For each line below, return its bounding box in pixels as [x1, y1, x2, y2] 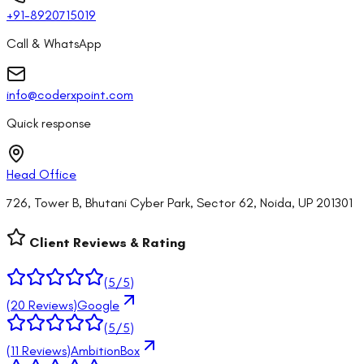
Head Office [6, 166, 76, 182]
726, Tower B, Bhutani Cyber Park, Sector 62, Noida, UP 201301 [6, 194, 353, 210]
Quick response [6, 115, 91, 131]
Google [77, 297, 119, 314]
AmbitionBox [71, 343, 140, 359]
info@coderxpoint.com [6, 86, 133, 102]
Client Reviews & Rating [26, 235, 186, 251]
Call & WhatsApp [6, 35, 102, 51]
